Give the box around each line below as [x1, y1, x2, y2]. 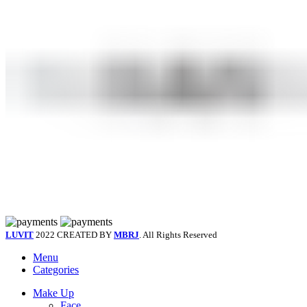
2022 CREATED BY [36, 229, 114, 240]
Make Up [33, 286, 74, 299]
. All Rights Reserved [139, 229, 217, 240]
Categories [33, 263, 79, 275]
